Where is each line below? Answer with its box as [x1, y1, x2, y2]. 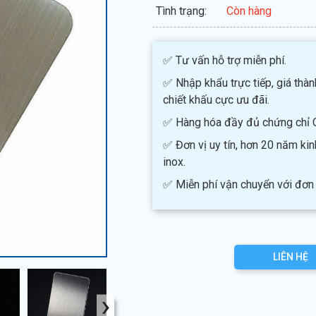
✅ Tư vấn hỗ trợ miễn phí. [163, 54, 287, 67]
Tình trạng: [156, 4, 207, 18]
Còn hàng [226, 4, 272, 18]
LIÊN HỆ [273, 251, 309, 262]
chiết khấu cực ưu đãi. [163, 93, 270, 107]
